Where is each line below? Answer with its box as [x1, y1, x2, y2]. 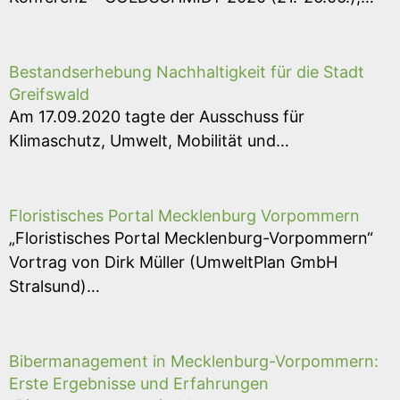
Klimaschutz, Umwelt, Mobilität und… [9, 131, 289, 150]
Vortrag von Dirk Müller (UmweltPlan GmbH [9, 253, 337, 271]
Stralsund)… [9, 277, 100, 296]
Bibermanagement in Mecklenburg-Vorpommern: [9, 352, 379, 371]
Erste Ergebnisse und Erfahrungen [9, 374, 269, 393]
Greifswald [9, 85, 89, 104]
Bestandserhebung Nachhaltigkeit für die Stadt [9, 62, 364, 81]
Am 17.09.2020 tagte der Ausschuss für [9, 107, 304, 126]
